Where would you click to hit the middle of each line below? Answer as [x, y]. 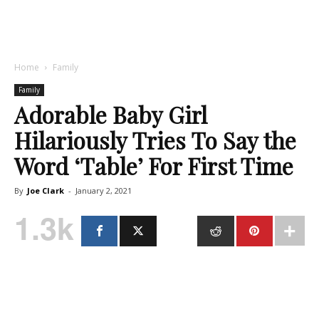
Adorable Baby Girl [111, 114]
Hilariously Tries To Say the [155, 140]
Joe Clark [46, 190]
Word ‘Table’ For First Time [154, 166]
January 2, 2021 [104, 190]
